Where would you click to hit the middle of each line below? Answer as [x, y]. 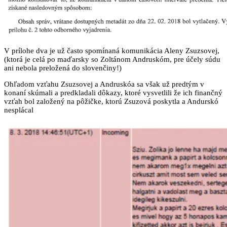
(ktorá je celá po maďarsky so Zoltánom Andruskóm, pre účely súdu [112, 59]
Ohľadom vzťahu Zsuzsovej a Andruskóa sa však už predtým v [104, 84]
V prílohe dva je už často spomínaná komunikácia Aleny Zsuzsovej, [112, 50]
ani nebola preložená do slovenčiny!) [63, 68]
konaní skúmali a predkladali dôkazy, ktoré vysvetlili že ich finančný [113, 92]
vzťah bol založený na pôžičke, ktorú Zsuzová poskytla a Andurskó [111, 101]
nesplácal [19, 110]
